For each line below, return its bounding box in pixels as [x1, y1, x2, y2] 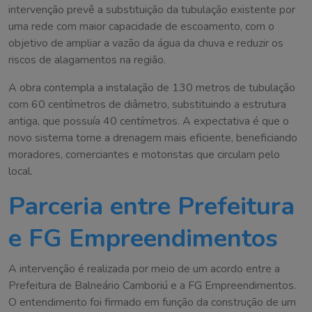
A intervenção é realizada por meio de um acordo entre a [8, 261, 280, 277]
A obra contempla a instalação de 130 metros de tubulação [8, 80, 295, 96]
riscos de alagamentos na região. [8, 52, 166, 68]
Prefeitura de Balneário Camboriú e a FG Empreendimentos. [8, 278, 296, 294]
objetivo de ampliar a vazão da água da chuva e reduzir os [8, 36, 283, 52]
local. [8, 164, 33, 180]
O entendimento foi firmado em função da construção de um [8, 295, 296, 311]
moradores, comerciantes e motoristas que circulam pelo [8, 147, 280, 163]
